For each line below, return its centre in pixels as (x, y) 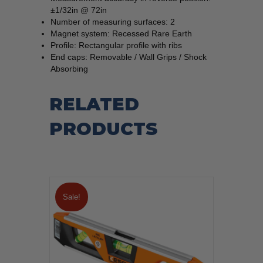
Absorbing (69, 69)
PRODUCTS (103, 129)
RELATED (94, 104)
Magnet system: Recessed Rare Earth (121, 34)
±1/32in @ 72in (79, 10)
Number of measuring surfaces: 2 (113, 22)
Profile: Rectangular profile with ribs (116, 45)
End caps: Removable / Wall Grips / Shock (129, 57)
